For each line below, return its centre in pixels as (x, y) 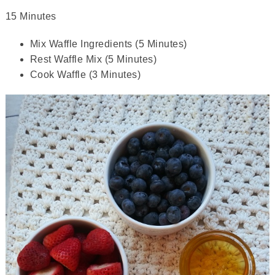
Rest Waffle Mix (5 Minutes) (93, 59)
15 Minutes (31, 16)
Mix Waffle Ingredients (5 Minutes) (108, 44)
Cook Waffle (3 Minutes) (85, 75)
